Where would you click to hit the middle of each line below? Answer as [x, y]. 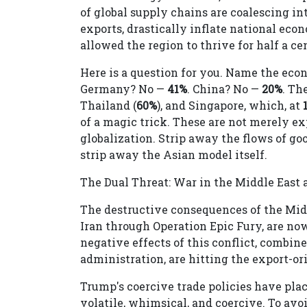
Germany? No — [124, 89]
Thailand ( [108, 106]
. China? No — [224, 89]
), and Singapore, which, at [230, 106]
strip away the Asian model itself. [174, 155]
